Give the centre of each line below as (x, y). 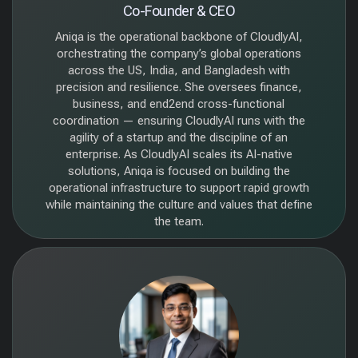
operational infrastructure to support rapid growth (179, 188)
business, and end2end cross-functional (179, 104)
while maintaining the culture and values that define (179, 205)
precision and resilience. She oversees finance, (179, 87)
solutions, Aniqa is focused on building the (179, 171)
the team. (179, 221)
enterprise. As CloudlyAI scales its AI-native (179, 154)
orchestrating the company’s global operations (179, 54)
